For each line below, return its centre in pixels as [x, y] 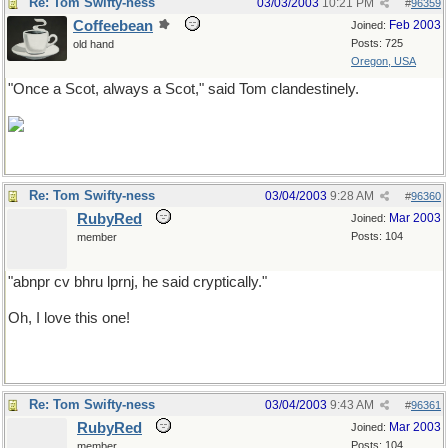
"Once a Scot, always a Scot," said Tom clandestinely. [183, 89]
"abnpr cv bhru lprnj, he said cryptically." [137, 282]
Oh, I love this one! [69, 318]
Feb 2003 [415, 25]
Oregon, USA [383, 61]
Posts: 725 [377, 43]
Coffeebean [113, 26]
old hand [93, 44]
